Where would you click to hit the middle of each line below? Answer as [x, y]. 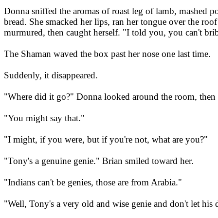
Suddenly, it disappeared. [51, 75]
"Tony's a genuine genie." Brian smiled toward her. [99, 161]
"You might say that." [44, 118]
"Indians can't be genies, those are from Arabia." [93, 182]
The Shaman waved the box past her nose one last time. [107, 54]
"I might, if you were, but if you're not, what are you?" [106, 140]
